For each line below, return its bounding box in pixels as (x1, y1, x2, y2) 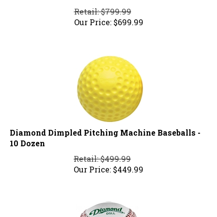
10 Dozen (10, 134, 45, 144)
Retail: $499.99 (74, 149, 131, 160)
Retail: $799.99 (74, 2, 131, 13)
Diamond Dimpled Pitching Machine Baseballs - (10, 123, 201, 134)
